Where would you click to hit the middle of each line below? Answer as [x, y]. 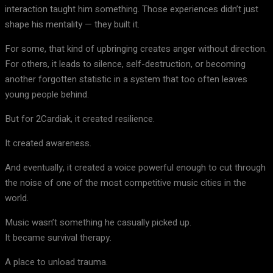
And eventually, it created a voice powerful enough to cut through [135, 168]
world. [17, 198]
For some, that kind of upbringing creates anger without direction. [136, 49]
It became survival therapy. [58, 238]
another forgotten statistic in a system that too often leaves [126, 79]
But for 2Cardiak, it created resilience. [80, 119]
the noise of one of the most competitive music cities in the [126, 183]
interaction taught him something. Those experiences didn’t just [132, 9]
